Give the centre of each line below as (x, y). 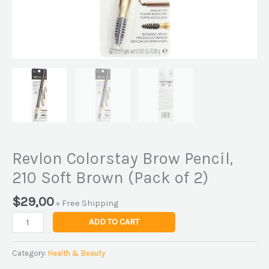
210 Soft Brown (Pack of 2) (110, 177)
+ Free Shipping (87, 204)
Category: (30, 253)
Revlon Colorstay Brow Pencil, (122, 158)
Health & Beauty (77, 253)
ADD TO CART (114, 222)
